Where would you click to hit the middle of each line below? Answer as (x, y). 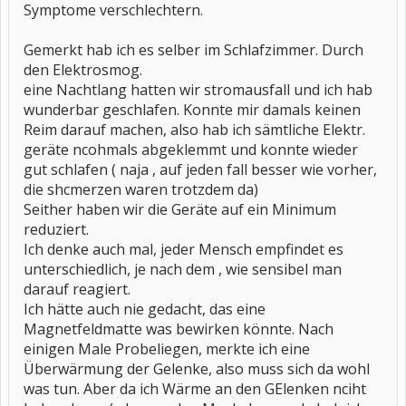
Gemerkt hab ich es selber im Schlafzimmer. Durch (193, 50)
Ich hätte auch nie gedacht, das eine (145, 309)
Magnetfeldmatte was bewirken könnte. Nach (179, 329)
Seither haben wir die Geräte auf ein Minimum (180, 209)
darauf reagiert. (77, 289)
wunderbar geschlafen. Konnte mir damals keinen (192, 110)
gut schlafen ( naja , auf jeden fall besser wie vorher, (200, 169)
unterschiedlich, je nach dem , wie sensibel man (183, 269)
